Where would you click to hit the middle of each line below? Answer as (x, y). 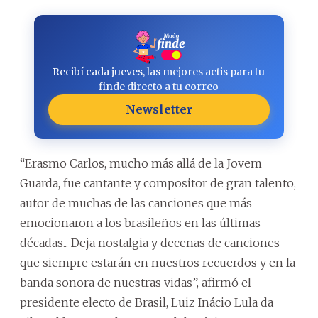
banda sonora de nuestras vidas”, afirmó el (136, 282)
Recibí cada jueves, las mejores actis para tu (159, 71)
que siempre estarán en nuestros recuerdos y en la (158, 262)
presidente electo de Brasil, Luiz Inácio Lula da (147, 302)
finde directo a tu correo (159, 86)
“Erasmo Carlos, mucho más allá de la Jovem (141, 163)
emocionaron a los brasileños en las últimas (140, 223)
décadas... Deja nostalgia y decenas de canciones (150, 242)
